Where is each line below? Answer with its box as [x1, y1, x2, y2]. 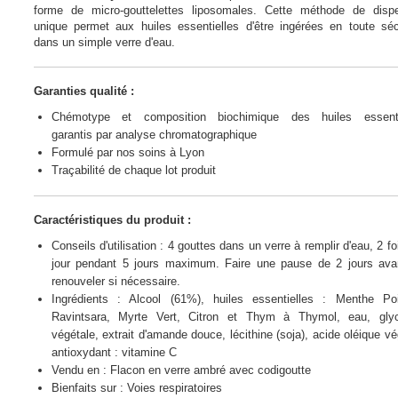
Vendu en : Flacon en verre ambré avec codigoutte [51, 362, 311, 377]
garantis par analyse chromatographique [51, 127, 257, 141]
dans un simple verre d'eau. [33, 35, 175, 49]
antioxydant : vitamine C [51, 345, 177, 359]
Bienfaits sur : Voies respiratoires [51, 380, 222, 394]
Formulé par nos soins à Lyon [51, 145, 204, 159]
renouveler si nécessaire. [51, 274, 180, 288]
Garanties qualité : [33, 84, 134, 98]
